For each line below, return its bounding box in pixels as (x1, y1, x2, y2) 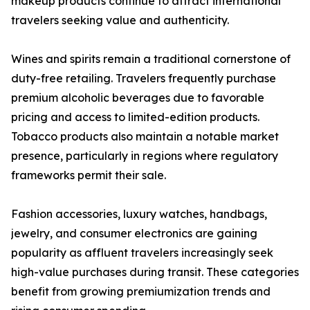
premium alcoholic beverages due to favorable (11, 91, 264, 105)
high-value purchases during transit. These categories (11, 265, 299, 280)
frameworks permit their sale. (11, 168, 166, 183)
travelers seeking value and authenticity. (11, 13, 229, 28)
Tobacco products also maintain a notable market (11, 129, 279, 144)
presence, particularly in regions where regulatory (11, 149, 278, 163)
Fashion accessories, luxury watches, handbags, (11, 207, 267, 221)
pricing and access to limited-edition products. (11, 110, 259, 125)
